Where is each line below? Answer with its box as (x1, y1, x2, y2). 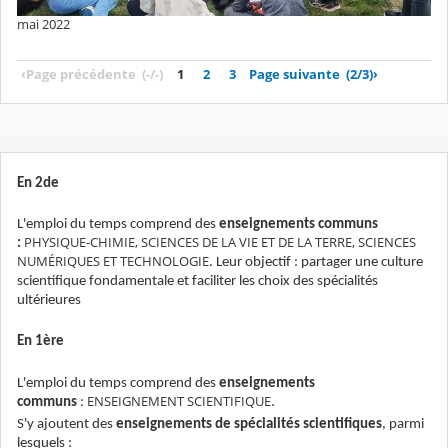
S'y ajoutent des (17, 416, 116, 432)
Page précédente (26, 65, 136, 84)
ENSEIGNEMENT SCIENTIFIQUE (87, 391, 271, 410)
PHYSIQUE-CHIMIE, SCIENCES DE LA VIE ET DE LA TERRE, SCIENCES (24, 233, 416, 252)
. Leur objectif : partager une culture (209, 255, 423, 271)
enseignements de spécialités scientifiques (116, 416, 382, 432)
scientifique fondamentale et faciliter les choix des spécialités (17, 274, 378, 290)
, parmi (382, 416, 424, 432)
